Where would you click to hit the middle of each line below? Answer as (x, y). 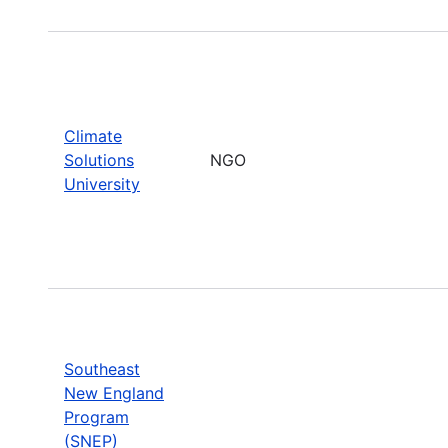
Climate (93, 135)
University (102, 183)
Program (96, 416)
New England (114, 392)
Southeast (102, 368)
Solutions (99, 159)
